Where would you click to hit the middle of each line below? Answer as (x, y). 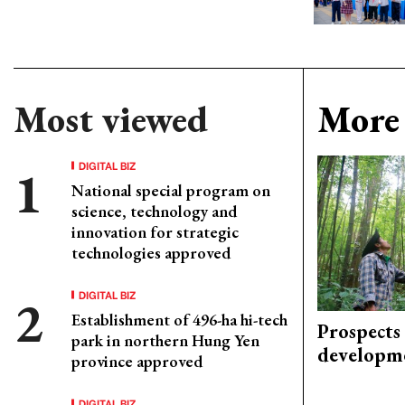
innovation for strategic (155, 231)
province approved (137, 361)
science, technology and (154, 211)
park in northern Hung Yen (165, 340)
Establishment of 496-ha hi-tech (179, 319)
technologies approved (151, 252)
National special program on (171, 190)
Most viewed (111, 119)
